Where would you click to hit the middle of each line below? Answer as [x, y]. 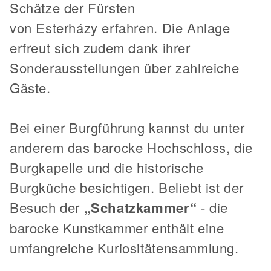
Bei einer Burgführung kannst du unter [127, 128]
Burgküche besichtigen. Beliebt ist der [127, 188]
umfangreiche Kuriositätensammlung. [124, 248]
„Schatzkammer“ [142, 208]
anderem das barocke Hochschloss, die [131, 148]
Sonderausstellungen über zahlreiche [125, 68]
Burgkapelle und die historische [107, 168]
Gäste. [30, 88]
